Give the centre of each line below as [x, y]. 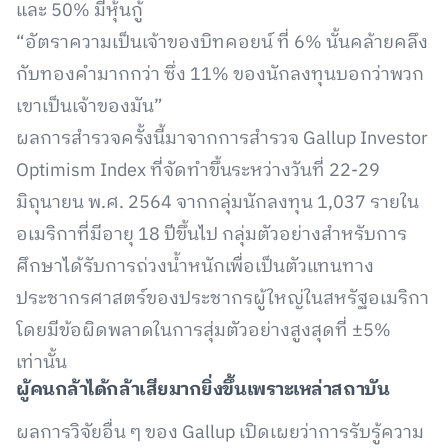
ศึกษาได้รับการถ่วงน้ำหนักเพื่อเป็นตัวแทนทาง [195, 267]
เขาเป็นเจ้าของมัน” [89, 107]
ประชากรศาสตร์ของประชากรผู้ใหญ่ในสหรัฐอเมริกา [222, 299]
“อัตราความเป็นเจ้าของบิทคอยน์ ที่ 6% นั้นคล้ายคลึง [222, 43]
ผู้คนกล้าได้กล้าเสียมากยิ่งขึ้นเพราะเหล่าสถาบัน [203, 390]
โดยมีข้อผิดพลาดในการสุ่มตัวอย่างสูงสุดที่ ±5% [203, 331]
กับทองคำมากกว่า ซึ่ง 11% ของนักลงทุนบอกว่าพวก [220, 75]
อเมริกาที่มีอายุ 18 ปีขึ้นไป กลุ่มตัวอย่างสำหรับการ [211, 235]
